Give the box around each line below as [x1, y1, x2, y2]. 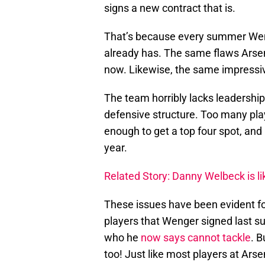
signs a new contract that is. [104, 2, 235, 15]
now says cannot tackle [141, 231, 251, 244]
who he [104, 231, 141, 244]
